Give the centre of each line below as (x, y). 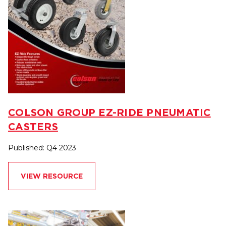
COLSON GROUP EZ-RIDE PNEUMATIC (109, 112)
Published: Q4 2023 (42, 148)
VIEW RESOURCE (52, 176)
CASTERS (33, 126)
